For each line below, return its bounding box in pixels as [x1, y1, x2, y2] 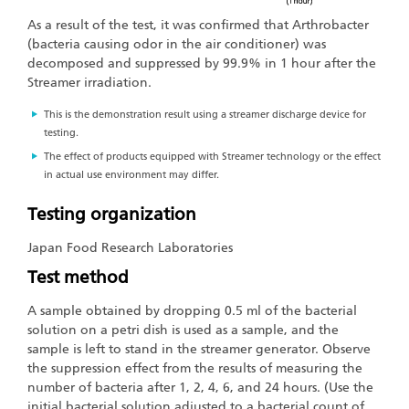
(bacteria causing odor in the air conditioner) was [27, 36, 326, 52]
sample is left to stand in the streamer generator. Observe [27, 341, 371, 358]
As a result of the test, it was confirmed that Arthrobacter [27, 16, 369, 33]
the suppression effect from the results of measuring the [27, 361, 362, 377]
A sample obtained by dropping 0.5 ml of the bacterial [27, 303, 357, 320]
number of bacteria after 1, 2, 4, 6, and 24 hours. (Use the [27, 380, 373, 396]
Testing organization [27, 204, 196, 225]
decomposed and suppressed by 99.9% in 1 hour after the [27, 55, 376, 71]
